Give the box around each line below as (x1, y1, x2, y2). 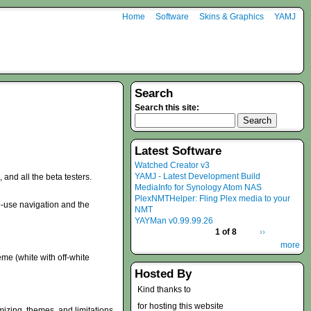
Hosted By (135, 267, 192, 280)
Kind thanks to (137, 285, 191, 294)
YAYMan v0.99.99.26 (135, 216, 213, 226)
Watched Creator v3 (135, 160, 210, 170)
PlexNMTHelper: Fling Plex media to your (135, 194, 290, 203)
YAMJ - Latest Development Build (135, 171, 260, 181)
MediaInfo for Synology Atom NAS (135, 183, 262, 192)
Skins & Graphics (199, 12, 264, 22)
